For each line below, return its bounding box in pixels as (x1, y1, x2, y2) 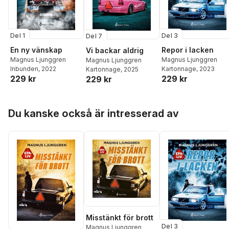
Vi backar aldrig (86, 45, 144, 55)
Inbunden (10, 65, 38, 73)
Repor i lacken (162, 45, 214, 55)
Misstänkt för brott (86, 213, 153, 222)
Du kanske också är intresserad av (8, 107, 179, 120)
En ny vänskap (10, 45, 62, 55)
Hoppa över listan (8, 101, 72, 110)
